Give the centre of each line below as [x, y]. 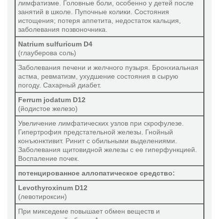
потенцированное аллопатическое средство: [97, 173]
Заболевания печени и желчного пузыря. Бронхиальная [108, 67]
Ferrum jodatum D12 [52, 100]
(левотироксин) [43, 197]
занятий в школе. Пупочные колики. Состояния [94, 12]
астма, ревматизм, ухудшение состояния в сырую [98, 76]
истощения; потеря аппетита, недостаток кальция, [99, 21]
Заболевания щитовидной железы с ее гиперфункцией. [108, 150]
